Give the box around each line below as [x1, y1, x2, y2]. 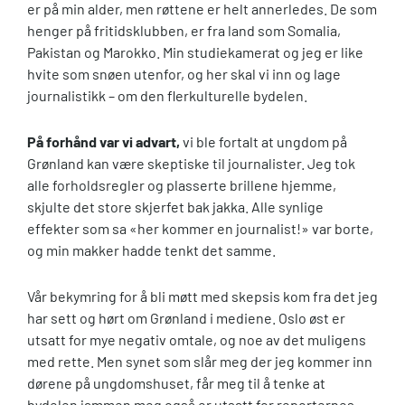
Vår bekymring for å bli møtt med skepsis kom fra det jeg [27, 287, 378, 305]
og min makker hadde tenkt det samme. [27, 240, 276, 259]
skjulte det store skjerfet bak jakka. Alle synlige [27, 197, 324, 215]
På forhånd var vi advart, [27, 132, 180, 150]
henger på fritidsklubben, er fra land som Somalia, [27, 22, 341, 39]
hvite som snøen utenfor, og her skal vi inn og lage [27, 65, 341, 82]
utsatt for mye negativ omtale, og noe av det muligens [27, 330, 366, 348]
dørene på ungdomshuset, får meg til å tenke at [27, 373, 325, 391]
